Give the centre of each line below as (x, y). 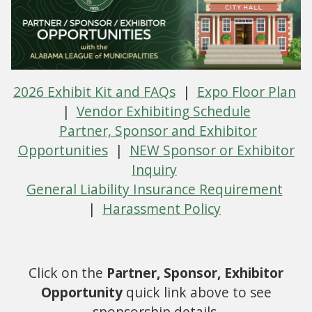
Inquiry (154, 170)
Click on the (68, 273)
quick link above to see (197, 292)
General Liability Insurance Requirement (154, 189)
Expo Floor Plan (246, 92)
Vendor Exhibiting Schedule (163, 111)
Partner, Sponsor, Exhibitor (195, 273)
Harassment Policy (162, 209)
